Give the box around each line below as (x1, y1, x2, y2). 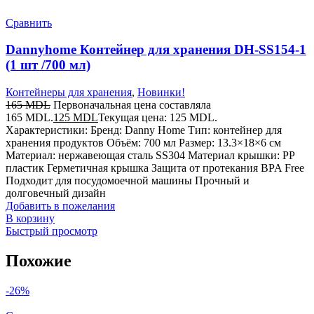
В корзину (6, 212, 55, 225)
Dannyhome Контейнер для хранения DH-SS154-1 (6, 42, 306, 57)
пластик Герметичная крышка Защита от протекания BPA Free (6, 162, 304, 175)
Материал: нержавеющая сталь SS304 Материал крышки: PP (6, 149, 294, 162)
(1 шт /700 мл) (6, 57, 90, 73)
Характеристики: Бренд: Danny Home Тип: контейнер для (6, 124, 282, 137)
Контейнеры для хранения (6, 86, 132, 99)
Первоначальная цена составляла (53, 99, 211, 111)
